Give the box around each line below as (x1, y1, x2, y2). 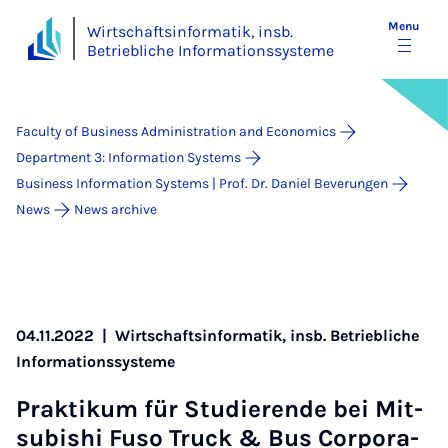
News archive (74, 201, 157, 218)
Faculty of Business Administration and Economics (16, 123, 336, 140)
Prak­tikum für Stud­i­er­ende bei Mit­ (16, 395, 423, 423)
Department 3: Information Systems (16, 149, 241, 166)
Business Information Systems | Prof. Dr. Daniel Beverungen (16, 175, 388, 192)
